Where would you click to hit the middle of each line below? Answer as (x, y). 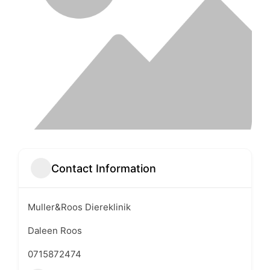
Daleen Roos (55, 231)
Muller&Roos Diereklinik (79, 207)
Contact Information (104, 168)
